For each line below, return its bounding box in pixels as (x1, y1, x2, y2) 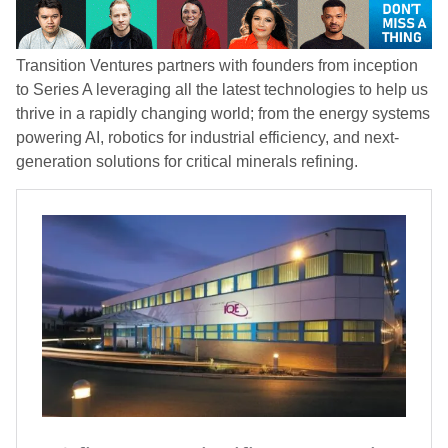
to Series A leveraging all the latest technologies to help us (16, 81, 428, 99)
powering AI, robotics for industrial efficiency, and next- (16, 129, 399, 147)
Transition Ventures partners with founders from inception (16, 57, 418, 75)
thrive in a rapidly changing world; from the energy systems (16, 105, 430, 123)
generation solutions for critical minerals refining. (16, 153, 362, 171)
